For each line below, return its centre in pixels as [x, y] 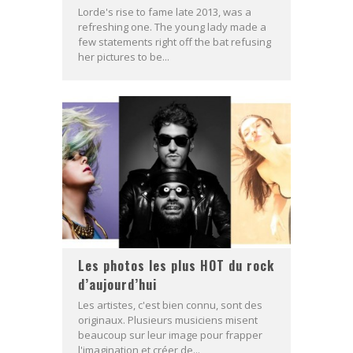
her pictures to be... [124, 56]
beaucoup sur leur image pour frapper [170, 334]
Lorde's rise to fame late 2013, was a [165, 11]
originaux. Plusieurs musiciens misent [168, 320]
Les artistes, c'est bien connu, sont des [170, 305]
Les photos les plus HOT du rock [176, 265]
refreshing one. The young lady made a [172, 26]
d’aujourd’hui [117, 284]
